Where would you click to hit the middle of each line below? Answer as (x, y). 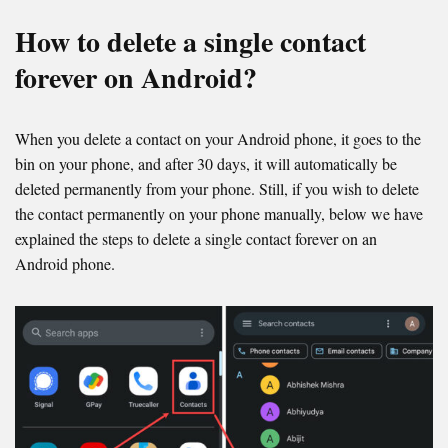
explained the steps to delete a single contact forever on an (196, 239)
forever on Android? (136, 78)
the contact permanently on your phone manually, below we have (219, 214)
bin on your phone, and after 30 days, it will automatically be (206, 164)
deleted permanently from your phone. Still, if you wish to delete (217, 189)
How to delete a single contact (190, 42)
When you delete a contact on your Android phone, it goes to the (218, 139)
